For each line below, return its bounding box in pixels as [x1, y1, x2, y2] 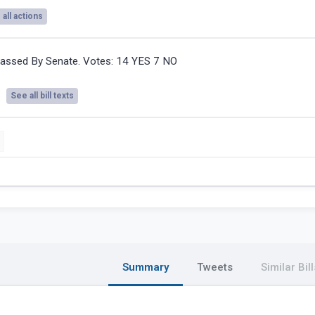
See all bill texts [11, 91, 74, 101]
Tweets [197, 261, 233, 274]
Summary [122, 261, 169, 274]
